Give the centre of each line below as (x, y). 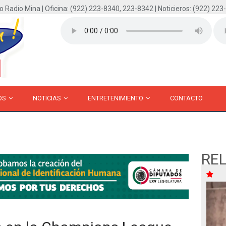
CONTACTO (186, 98)
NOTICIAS (48, 98)
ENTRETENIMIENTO (116, 98)
